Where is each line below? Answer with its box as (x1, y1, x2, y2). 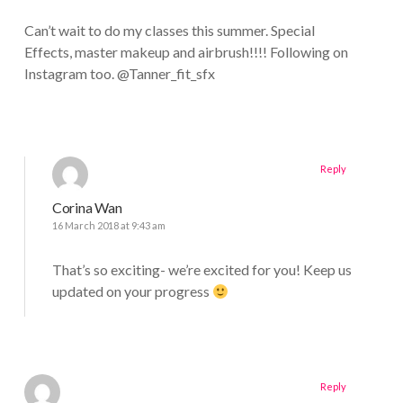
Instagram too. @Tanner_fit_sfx (23, 65, 215, 83)
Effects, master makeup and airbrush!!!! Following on (23, 43, 348, 61)
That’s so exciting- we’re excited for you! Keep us (51, 261, 352, 279)
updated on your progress (51, 282, 212, 300)
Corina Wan (51, 199, 122, 217)
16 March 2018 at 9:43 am (51, 219, 166, 232)
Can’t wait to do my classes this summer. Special (23, 22, 315, 40)
